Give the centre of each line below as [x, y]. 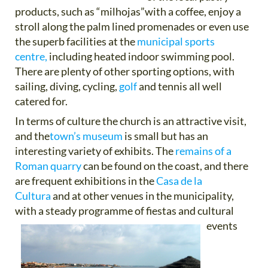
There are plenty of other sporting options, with [125, 71]
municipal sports [176, 41]
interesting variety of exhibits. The [95, 150]
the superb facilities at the [76, 41]
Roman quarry [49, 165]
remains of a [203, 150]
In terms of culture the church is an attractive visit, [131, 121]
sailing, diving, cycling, [67, 86]
